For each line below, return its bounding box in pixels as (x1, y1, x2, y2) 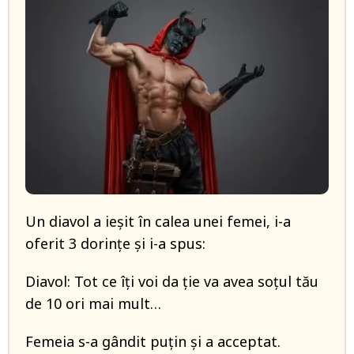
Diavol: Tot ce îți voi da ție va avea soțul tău (25, 272, 318, 291)
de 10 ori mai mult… (25, 294, 161, 313)
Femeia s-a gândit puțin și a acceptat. (25, 332, 281, 351)
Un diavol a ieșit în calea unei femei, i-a (25, 212, 291, 231)
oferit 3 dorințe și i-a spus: (25, 234, 205, 253)
